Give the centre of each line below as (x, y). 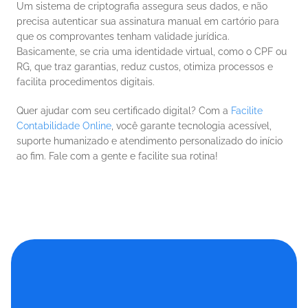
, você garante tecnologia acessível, (191, 126)
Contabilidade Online (64, 126)
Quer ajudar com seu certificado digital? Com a (124, 111)
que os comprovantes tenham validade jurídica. (123, 37)
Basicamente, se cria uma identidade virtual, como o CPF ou (152, 52)
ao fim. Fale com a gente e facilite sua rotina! (117, 156)
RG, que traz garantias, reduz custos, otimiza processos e (145, 67)
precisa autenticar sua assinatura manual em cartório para (148, 22)
